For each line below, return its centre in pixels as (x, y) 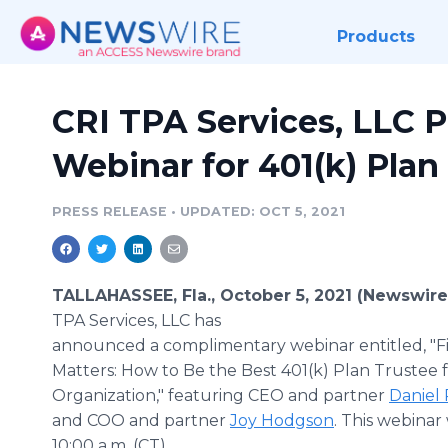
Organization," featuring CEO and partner (220, 395)
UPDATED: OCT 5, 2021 (262, 211)
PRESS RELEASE (109, 211)
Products (375, 36)
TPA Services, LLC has (136, 320)
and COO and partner (141, 420)
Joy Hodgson (282, 420)
